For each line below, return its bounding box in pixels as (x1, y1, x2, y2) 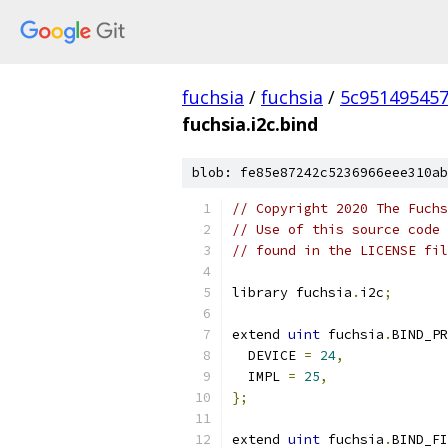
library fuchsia (232, 284, 352, 301)
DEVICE (232, 347, 304, 364)
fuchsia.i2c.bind (182, 112, 318, 136)
